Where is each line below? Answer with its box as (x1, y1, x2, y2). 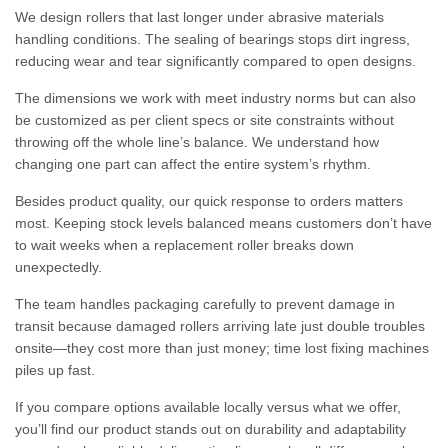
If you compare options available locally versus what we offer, (15, 399, 401, 415)
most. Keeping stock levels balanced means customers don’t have (15, 215, 432, 231)
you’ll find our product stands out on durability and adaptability (15, 421, 406, 437)
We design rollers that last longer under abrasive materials (15, 9, 384, 25)
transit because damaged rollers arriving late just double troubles (15, 318, 425, 334)
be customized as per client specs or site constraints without (15, 112, 394, 128)
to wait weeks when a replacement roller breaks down (15, 237, 354, 253)
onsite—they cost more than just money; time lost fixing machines (15, 340, 429, 356)
